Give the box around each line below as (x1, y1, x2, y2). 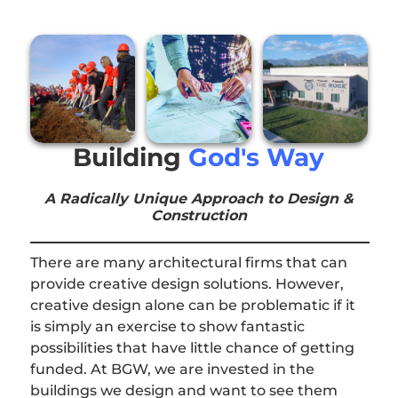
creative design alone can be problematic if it (29, 296, 355, 314)
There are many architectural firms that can (29, 253, 347, 271)
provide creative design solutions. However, (29, 275, 344, 292)
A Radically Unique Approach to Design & (44, 189, 354, 207)
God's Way (188, 141, 325, 172)
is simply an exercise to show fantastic (29, 317, 305, 335)
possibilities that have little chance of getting (29, 338, 354, 356)
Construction (150, 206, 247, 224)
